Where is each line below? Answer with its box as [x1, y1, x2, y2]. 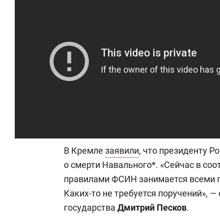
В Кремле [64, 145, 105, 156]
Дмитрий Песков [117, 202, 187, 213]
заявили [105, 145, 139, 156]
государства [64, 202, 117, 213]
